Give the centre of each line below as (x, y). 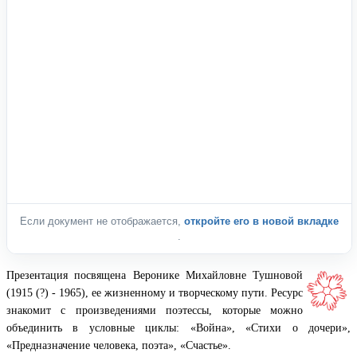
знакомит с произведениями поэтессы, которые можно (155, 310)
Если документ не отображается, (102, 221)
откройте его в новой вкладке (261, 221)
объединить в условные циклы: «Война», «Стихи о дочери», (178, 328)
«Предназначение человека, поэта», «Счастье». (120, 345)
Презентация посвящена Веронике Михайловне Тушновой (155, 275)
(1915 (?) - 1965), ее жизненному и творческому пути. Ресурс (155, 292)
